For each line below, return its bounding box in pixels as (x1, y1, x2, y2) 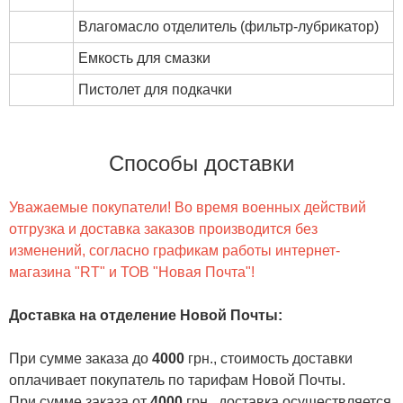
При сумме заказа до (9, 351, 152, 367)
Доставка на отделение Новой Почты (9, 308, 278, 324)
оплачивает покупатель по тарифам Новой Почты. (9, 372, 349, 389)
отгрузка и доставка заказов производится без (9, 221, 318, 237)
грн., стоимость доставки (184, 351, 353, 367)
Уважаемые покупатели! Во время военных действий (9, 200, 366, 216)
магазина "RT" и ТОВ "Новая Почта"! (9, 264, 255, 281)
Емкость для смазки (78, 49, 210, 66)
